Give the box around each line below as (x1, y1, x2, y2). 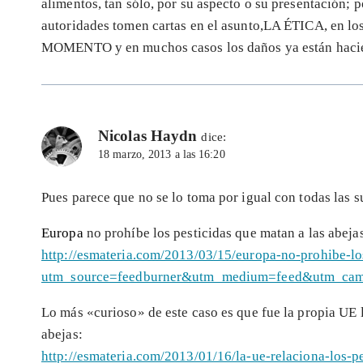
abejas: (41, 327, 83, 343)
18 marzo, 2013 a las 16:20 (98, 148, 225, 161)
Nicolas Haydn (98, 127, 198, 145)
